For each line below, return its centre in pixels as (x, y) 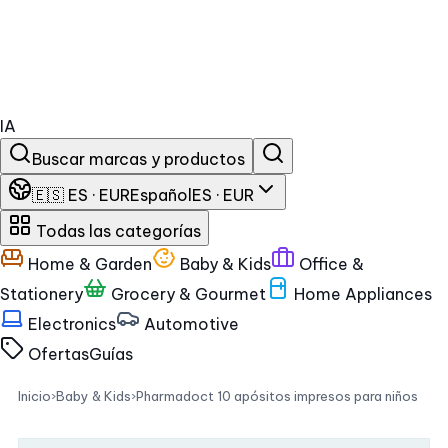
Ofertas (56, 354)
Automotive (189, 324)
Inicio (34, 396)
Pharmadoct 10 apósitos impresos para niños (277, 396)
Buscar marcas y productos (138, 159)
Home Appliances (361, 294)
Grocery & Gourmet (186, 294)
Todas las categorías (116, 231)
